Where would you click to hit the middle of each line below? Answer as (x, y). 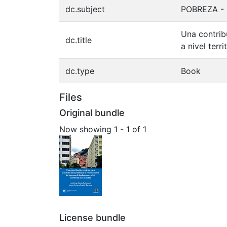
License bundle (92, 217)
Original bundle (92, 112)
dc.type (80, 71)
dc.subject (85, 9)
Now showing (87, 129)
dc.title (79, 40)
